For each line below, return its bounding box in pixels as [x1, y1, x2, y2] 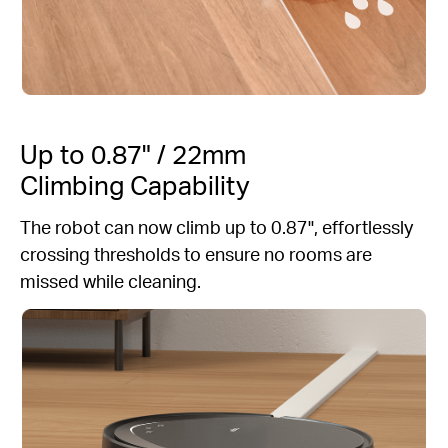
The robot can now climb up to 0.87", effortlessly [20, 214, 413, 238]
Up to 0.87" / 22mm [20, 136, 246, 170]
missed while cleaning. [20, 268, 201, 292]
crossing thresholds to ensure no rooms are [20, 241, 372, 265]
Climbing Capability [20, 167, 250, 201]
